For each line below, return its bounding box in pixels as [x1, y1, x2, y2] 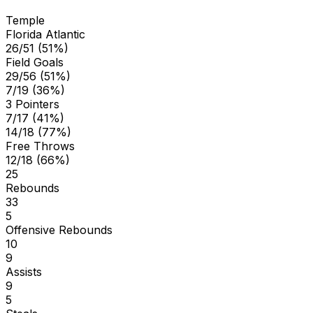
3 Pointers [6, 96, 59, 111]
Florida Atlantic [6, 27, 85, 41]
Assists [6, 264, 42, 279]
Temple [6, 13, 45, 27]
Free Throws [6, 138, 75, 153]
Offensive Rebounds [6, 222, 112, 237]
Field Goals [6, 54, 64, 69]
